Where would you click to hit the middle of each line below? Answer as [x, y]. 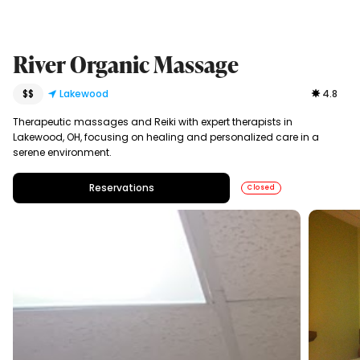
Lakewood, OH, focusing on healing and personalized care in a [166, 137]
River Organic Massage [125, 64]
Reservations [121, 187]
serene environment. [62, 152]
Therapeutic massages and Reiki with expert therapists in [152, 121]
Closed [262, 187]
